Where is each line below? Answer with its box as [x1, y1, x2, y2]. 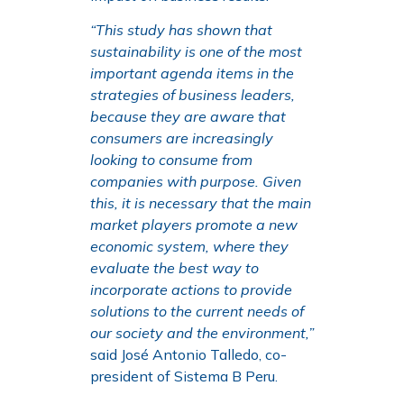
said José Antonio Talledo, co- [90, 344, 287, 363]
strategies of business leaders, [90, 85, 295, 104]
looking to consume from [90, 150, 252, 169]
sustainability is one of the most [90, 41, 302, 60]
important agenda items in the [90, 63, 294, 82]
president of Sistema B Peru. [90, 366, 278, 385]
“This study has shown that [90, 20, 272, 39]
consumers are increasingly [90, 128, 273, 147]
